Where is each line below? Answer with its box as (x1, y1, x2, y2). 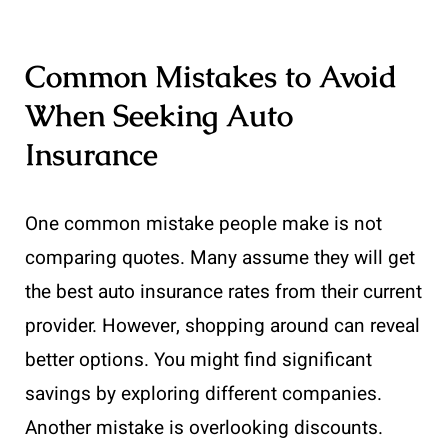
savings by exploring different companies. (25, 380, 382, 409)
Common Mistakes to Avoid (25, 57, 397, 97)
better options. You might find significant (25, 346, 372, 375)
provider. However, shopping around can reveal (25, 312, 420, 341)
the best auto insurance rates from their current (25, 278, 422, 307)
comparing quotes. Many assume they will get (25, 244, 415, 273)
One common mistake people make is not (25, 210, 382, 239)
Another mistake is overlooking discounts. (25, 414, 383, 443)
